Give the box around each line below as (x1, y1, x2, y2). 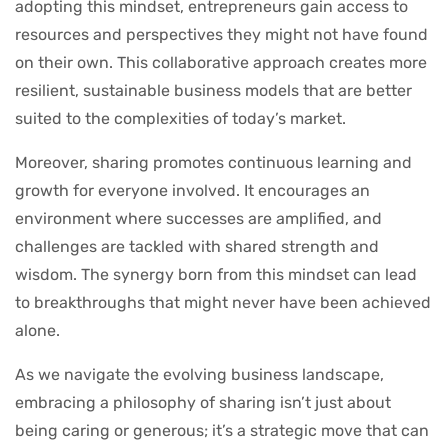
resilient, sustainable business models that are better (15, 80, 412, 100)
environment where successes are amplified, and (15, 208, 382, 228)
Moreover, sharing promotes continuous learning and (15, 152, 412, 172)
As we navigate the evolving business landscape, (15, 364, 384, 384)
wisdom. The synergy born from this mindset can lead (15, 264, 417, 284)
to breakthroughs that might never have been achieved (15, 292, 431, 312)
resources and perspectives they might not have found (15, 24, 428, 44)
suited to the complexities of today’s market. (15, 108, 346, 128)
